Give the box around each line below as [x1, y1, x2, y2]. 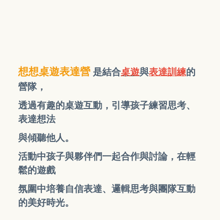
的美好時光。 [18, 197, 74, 208]
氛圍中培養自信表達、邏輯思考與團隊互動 [18, 183, 195, 194]
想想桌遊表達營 [18, 65, 93, 78]
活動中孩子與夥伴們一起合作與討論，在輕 [18, 151, 195, 162]
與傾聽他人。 [18, 132, 74, 143]
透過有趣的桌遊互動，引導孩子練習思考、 [18, 100, 195, 110]
